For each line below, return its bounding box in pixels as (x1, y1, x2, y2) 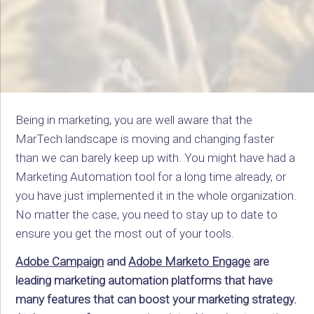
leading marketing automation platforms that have (15, 273, 273, 288)
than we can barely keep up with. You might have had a (15, 150, 296, 165)
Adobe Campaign (15, 254, 104, 269)
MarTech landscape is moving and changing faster (15, 131, 275, 146)
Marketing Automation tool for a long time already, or (15, 169, 287, 184)
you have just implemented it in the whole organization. (15, 188, 297, 203)
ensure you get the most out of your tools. (15, 226, 235, 240)
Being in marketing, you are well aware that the (15, 112, 253, 127)
